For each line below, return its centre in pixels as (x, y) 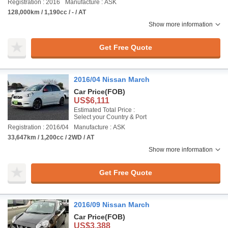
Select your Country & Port (110, 117)
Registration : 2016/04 (38, 127)
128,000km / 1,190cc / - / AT (47, 12)
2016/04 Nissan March (112, 79)
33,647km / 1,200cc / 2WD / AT (51, 137)
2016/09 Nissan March (112, 205)
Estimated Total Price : (104, 110)
